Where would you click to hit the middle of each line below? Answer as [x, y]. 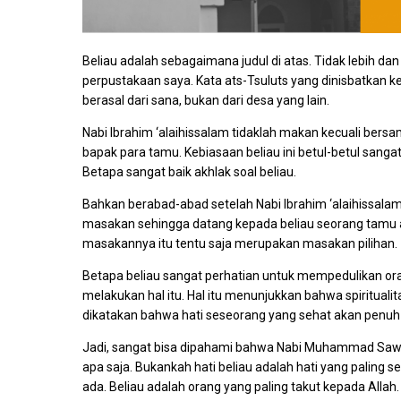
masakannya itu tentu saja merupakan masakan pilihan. [240, 244]
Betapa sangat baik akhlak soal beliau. [189, 172]
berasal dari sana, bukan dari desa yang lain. [206, 101]
